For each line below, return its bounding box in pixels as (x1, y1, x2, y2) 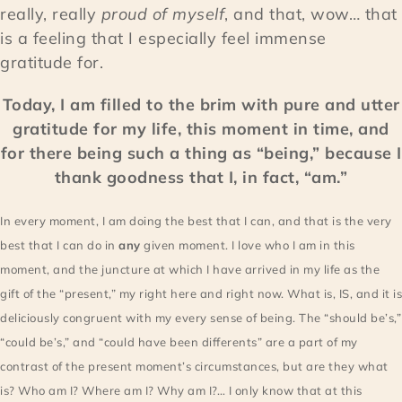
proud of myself (100, 4, 224, 25)
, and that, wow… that (224, 4, 398, 25)
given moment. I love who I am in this (140, 238, 355, 253)
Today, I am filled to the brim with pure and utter (2, 94, 400, 116)
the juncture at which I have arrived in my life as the (79, 262, 380, 277)
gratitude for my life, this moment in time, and (13, 118, 389, 140)
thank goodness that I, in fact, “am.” (54, 167, 348, 188)
